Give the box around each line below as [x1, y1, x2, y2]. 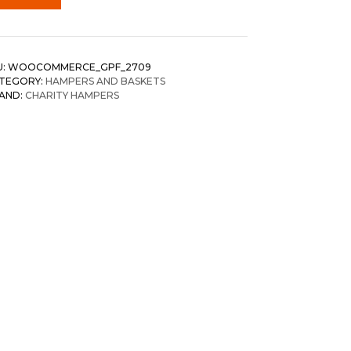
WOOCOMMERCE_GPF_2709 [8, 60, 151, 73]
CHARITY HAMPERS [25, 89, 119, 101]
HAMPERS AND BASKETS [45, 74, 165, 87]
